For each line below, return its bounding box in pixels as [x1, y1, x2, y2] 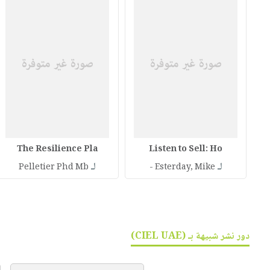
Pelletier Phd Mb [19, 160, 89, 175]
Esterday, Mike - [154, 160, 215, 175]
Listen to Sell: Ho [149, 142, 223, 157]
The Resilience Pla [16, 142, 98, 157]
